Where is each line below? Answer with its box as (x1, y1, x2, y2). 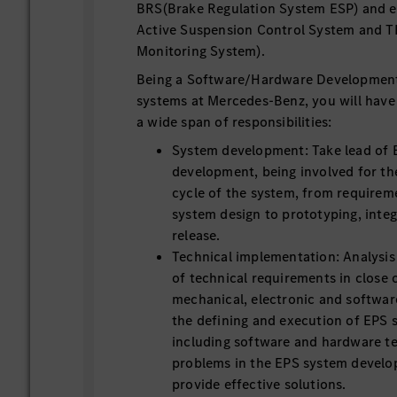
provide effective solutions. (172, 375, 346, 393)
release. (172, 226, 221, 245)
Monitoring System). (136, 42, 265, 60)
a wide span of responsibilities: (136, 113, 332, 131)
